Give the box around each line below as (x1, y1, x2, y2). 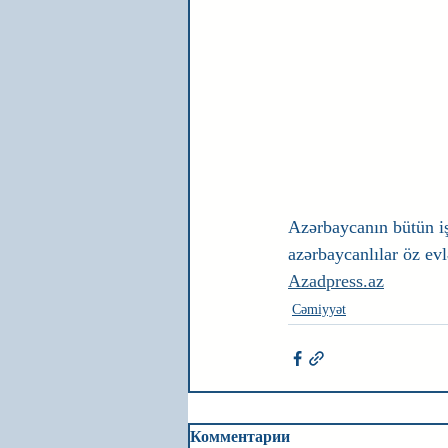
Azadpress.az (288, 271, 384, 291)
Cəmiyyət (292, 302, 346, 317)
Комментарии (190, 428, 290, 445)
